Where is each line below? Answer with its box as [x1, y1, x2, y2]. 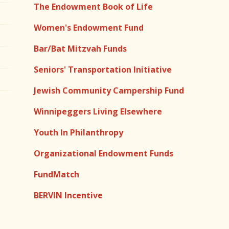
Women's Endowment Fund [34, 22, 144, 33]
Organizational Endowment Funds [34, 148, 173, 159]
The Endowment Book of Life [34, 1, 153, 12]
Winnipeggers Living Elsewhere [34, 106, 162, 117]
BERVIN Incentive [34, 190, 103, 201]
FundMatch [34, 169, 79, 180]
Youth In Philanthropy [34, 127, 123, 138]
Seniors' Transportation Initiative [34, 64, 172, 75]
